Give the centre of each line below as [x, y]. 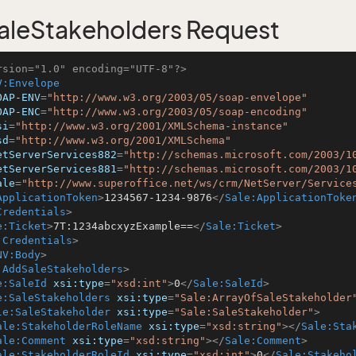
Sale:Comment [263, 341]
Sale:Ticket [241, 226]
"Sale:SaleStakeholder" [244, 312]
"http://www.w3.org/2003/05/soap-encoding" [177, 112]
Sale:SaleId [228, 283]
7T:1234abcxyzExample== [123, 226]
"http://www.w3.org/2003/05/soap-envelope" [177, 97]
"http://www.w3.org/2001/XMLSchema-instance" [152, 126]
